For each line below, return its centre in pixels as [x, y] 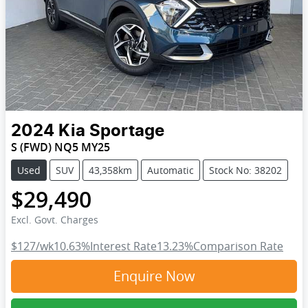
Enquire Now [154, 276]
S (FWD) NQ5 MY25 [60, 147]
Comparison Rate [238, 246]
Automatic [170, 170]
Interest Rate [123, 246]
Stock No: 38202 [245, 170]
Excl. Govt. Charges [55, 220]
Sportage [127, 132]
